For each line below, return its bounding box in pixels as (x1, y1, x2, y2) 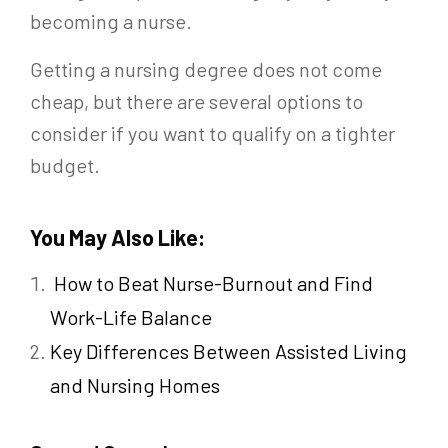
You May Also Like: (30, 224, 205, 251)
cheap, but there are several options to (30, 89, 363, 114)
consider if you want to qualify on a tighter (30, 121, 395, 146)
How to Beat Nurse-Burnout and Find (54, 270, 373, 295)
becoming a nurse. (30, 9, 192, 34)
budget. (30, 153, 100, 178)
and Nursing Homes (50, 372, 220, 397)
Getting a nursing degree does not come (30, 57, 382, 82)
